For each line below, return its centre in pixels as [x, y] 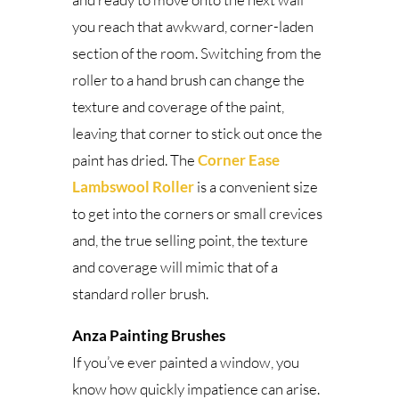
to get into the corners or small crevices [197, 214]
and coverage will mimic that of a [175, 267]
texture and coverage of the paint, [178, 107]
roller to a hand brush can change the [188, 80]
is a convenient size [256, 187]
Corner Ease [238, 160]
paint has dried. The [134, 160]
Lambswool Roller [133, 187]
